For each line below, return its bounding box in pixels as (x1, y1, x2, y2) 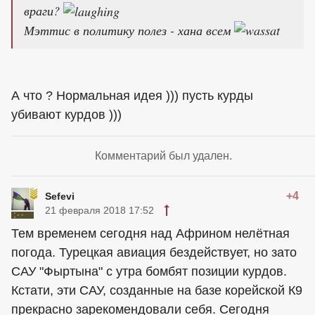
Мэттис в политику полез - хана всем (24, 21, 234, 39)
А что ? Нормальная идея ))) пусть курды (11, 89, 253, 103)
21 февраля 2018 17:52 (45, 205, 154, 217)
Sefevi (45, 191, 75, 202)
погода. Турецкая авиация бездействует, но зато (11, 245, 297, 260)
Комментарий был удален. (94, 150, 232, 162)
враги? (24, 2, 63, 20)
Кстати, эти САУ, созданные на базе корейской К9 (11, 283, 302, 298)
